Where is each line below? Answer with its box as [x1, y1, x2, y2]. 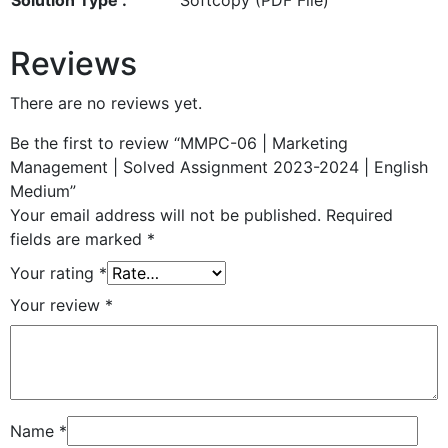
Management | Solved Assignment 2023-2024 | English [10, 156, 428, 177]
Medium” [10, 180, 76, 201]
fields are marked [10, 228, 147, 249]
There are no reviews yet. [10, 92, 202, 113]
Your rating [10, 262, 99, 283]
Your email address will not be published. [10, 204, 321, 225]
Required [326, 204, 393, 225]
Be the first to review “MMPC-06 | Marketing [10, 132, 348, 153]
